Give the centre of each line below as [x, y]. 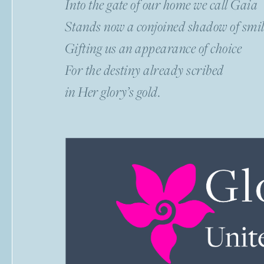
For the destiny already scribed [144, 70]
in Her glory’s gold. [113, 92]
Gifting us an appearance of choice [153, 48]
